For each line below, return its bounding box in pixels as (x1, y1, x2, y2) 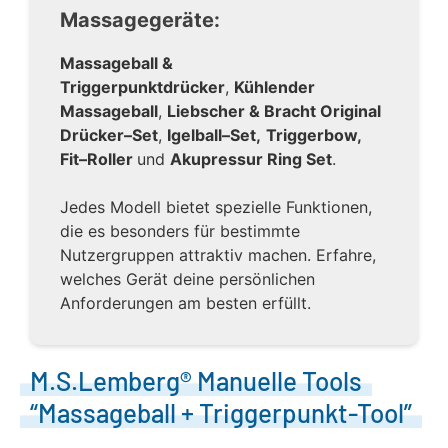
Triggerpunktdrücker (60, 77, 225, 97)
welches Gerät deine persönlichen (60, 269, 315, 289)
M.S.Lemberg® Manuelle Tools (30, 365, 362, 396)
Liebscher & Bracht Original (167, 101, 381, 121)
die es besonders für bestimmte (60, 221, 300, 241)
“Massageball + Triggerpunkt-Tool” (30, 397, 412, 428)
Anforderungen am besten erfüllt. (60, 293, 311, 313)
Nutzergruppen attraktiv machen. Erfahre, (60, 245, 376, 265)
